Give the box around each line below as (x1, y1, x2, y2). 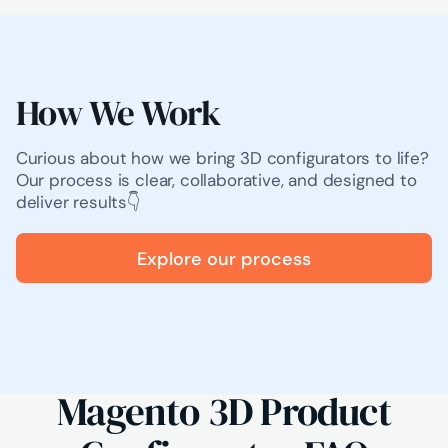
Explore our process (137, 246, 311, 270)
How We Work (15, 87, 220, 137)
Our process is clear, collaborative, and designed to (15, 169, 417, 192)
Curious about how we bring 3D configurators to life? (15, 147, 429, 170)
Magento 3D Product (57, 384, 391, 439)
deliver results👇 (15, 191, 141, 214)
